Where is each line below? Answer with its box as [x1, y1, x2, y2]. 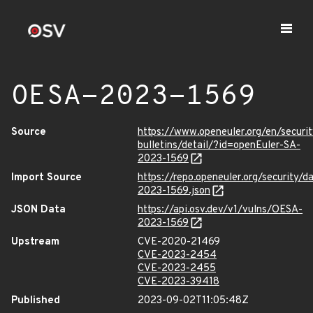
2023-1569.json [138, 184, 210, 198]
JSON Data [11, 203, 66, 217]
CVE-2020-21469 [138, 235, 220, 249]
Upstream [11, 235, 59, 249]
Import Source [11, 171, 82, 184]
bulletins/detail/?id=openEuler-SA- [138, 139, 300, 152]
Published [11, 294, 60, 307]
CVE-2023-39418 [138, 275, 219, 289]
